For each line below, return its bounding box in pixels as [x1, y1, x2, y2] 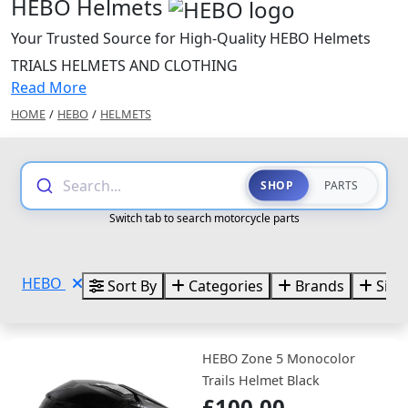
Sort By [104, 275, 157, 296]
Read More [11, 76, 87, 97]
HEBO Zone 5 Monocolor [202, 349, 355, 367]
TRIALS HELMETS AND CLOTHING [11, 55, 238, 76]
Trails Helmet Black [202, 371, 320, 389]
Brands [291, 275, 344, 296]
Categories [185, 275, 263, 296]
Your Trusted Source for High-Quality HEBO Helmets [11, 27, 371, 48]
